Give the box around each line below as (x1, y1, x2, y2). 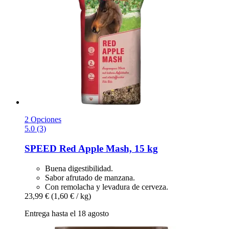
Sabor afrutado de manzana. (45, 173, 135, 182)
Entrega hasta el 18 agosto (25, 209, 109, 218)
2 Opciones (25, 115, 61, 124)
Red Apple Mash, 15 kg (57, 143, 158, 154)
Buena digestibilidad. (45, 164, 113, 173)
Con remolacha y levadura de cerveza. (45, 182, 168, 191)
